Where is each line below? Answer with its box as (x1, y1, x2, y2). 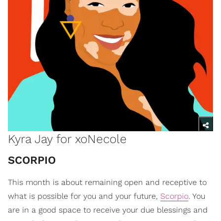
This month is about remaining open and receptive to (8, 178, 207, 187)
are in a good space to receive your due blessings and (8, 205, 208, 215)
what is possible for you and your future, (8, 191, 160, 201)
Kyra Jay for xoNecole (8, 132, 127, 147)
